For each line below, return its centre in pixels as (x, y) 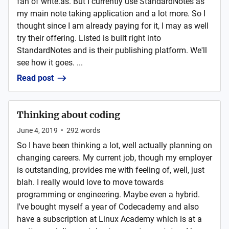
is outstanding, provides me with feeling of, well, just (111, 170)
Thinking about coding (68, 115)
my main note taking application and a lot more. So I (111, 14)
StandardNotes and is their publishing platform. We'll (112, 50)
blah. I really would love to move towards (90, 182)
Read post (35, 78)
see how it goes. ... (50, 63)
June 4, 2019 (37, 130)
